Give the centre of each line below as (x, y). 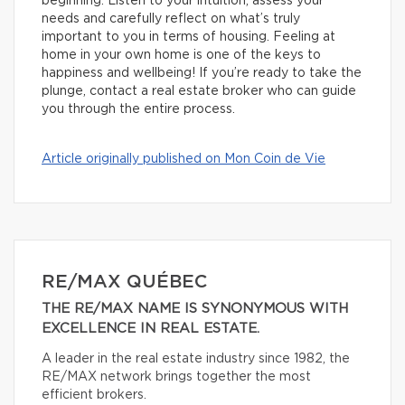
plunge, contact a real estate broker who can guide (199, 92)
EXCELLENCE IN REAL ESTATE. (151, 329)
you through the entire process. (140, 110)
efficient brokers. (94, 396)
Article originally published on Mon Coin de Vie (184, 160)
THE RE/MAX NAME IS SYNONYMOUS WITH (195, 309)
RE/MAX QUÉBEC (124, 283)
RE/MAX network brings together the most (176, 377)
